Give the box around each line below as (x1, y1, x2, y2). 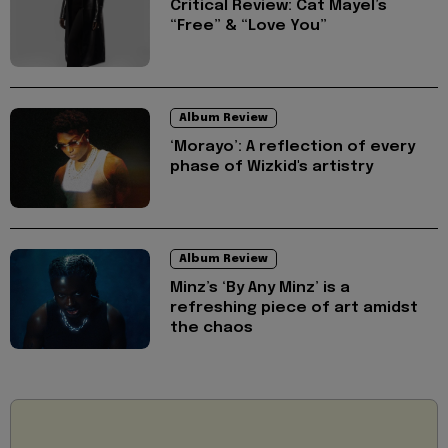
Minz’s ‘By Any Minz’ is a (170, 279, 350, 296)
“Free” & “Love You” (170, 17, 327, 34)
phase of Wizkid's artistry (170, 158, 373, 175)
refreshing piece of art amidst (170, 299, 418, 316)
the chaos (170, 319, 253, 336)
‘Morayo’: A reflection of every (170, 138, 415, 155)
